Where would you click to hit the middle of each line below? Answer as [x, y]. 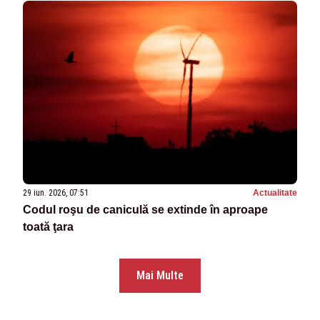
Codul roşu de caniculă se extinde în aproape [145, 209]
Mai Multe [160, 275]
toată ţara [48, 226]
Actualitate [275, 192]
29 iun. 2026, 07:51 [56, 192]
